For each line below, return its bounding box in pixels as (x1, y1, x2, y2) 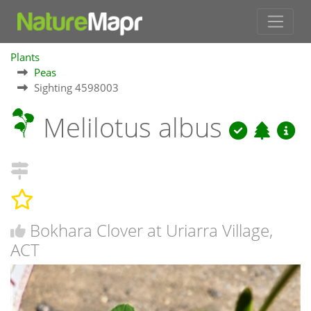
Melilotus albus (36, 110, 229, 146)
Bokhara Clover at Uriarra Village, (30, 218, 273, 242)
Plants (10, 50, 40, 65)
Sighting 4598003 (34, 81, 119, 95)
